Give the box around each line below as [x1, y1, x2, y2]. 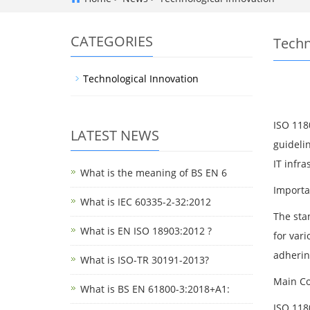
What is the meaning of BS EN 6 [80, 166, 227, 179]
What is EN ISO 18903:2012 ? [80, 224, 212, 237]
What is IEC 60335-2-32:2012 [80, 195, 211, 208]
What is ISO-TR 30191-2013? [80, 253, 209, 266]
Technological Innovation [83, 72, 199, 85]
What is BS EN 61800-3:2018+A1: [80, 282, 230, 295]
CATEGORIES [71, 32, 153, 51]
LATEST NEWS [71, 126, 159, 145]
